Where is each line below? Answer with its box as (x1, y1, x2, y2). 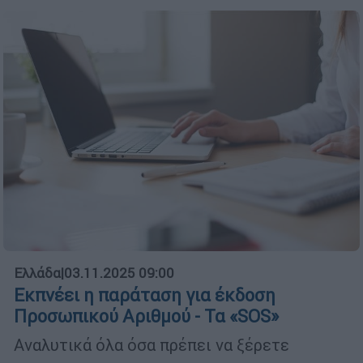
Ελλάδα (14, 263, 61, 282)
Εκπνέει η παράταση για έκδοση (14, 284, 275, 306)
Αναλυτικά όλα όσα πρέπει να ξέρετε (14, 334, 289, 355)
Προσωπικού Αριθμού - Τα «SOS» (14, 305, 279, 327)
